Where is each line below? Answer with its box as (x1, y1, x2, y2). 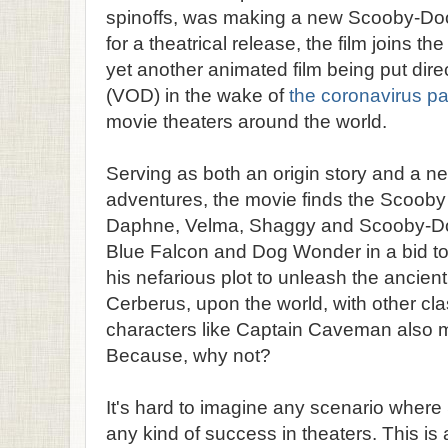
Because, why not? (106, 344, 271, 366)
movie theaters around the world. (106, 110, 387, 132)
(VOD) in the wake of (106, 84, 289, 106)
